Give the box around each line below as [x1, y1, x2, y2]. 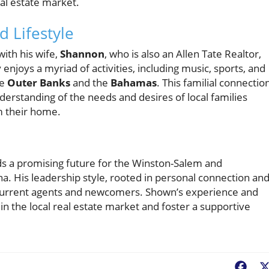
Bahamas [110, 76, 157, 90]
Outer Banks [7, 76, 70, 90]
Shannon [60, 47, 104, 61]
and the [70, 76, 110, 90]
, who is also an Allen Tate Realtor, [104, 47, 261, 61]
